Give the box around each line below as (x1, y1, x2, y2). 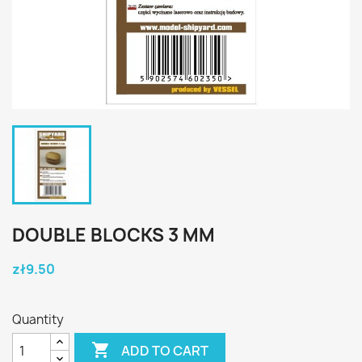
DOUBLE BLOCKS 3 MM (12, 223, 215, 247)
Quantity (12, 311, 64, 328)
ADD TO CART (121, 341, 209, 360)
